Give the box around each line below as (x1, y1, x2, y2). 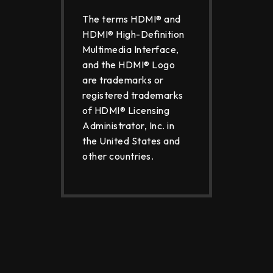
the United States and (82, 134, 180, 147)
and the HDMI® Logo (82, 58, 175, 71)
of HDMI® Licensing (82, 104, 169, 116)
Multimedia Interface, (82, 43, 179, 55)
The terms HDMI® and (82, 12, 181, 25)
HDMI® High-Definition (82, 27, 185, 40)
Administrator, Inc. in (82, 119, 174, 132)
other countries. (82, 149, 154, 162)
